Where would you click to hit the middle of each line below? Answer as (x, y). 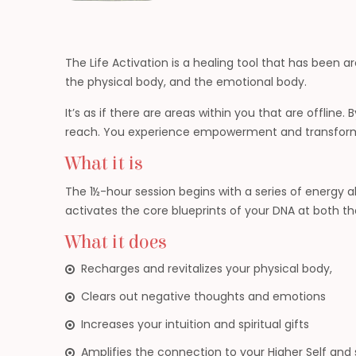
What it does (116, 242)
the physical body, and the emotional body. (186, 82)
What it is (104, 164)
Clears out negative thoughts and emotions (204, 296)
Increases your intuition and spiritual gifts (195, 324)
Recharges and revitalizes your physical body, (207, 269)
